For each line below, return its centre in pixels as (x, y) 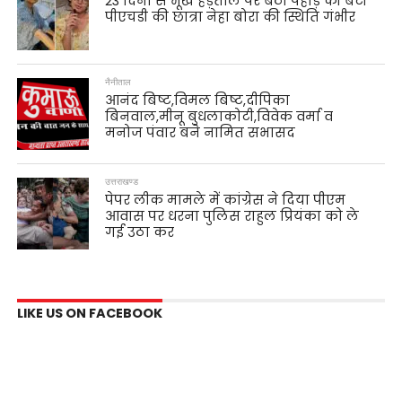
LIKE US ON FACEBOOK (89, 313)
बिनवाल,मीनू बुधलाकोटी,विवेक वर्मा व (219, 116)
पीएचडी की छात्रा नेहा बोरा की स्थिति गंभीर (232, 17)
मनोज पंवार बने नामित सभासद (201, 132)
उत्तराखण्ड (122, 181)
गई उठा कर (140, 232)
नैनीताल (118, 82)
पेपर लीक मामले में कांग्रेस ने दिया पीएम (226, 200)
